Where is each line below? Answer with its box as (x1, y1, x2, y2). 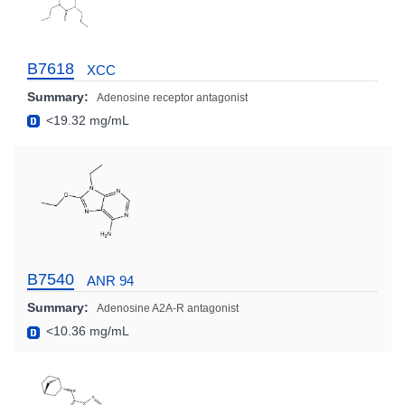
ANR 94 (87, 273, 134, 289)
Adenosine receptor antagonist (97, 90, 248, 104)
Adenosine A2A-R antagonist (97, 302, 239, 316)
